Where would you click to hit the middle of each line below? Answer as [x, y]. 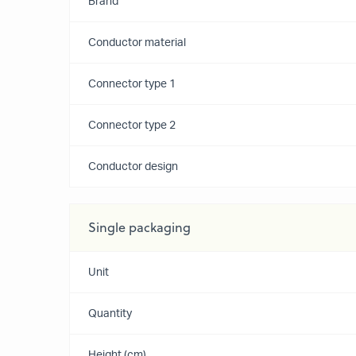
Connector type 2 [132, 126]
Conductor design [133, 167]
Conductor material [137, 43]
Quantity [110, 314]
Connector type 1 [132, 84]
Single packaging [139, 227]
